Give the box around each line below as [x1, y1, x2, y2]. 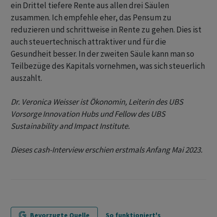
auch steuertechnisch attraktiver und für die [11, 36, 166, 47]
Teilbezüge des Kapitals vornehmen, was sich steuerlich [11, 61, 205, 72]
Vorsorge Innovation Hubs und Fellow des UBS [11, 108, 165, 120]
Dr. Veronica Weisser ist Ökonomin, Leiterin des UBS [11, 96, 183, 108]
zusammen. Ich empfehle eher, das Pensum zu [11, 12, 171, 23]
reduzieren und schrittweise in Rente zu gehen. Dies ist [11, 24, 201, 35]
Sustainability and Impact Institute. [11, 121, 131, 132]
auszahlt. [11, 73, 42, 84]
